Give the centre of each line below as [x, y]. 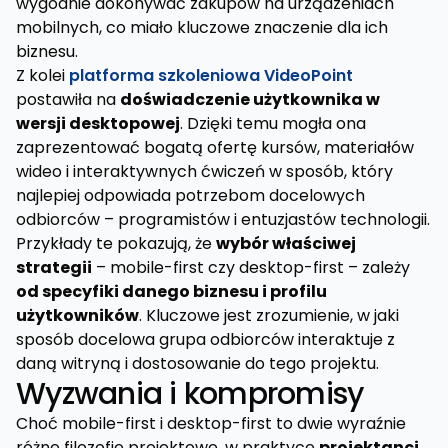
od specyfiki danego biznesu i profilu [171, 291]
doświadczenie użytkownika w [250, 99]
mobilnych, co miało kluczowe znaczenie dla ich [202, 27]
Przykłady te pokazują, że [116, 243]
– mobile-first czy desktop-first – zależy [251, 267]
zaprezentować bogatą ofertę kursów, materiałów [215, 147]
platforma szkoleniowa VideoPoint [211, 75]
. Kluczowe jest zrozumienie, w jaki [269, 315]
